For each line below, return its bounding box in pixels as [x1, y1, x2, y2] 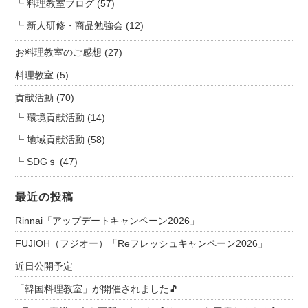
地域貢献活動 [27, 134, 85, 145]
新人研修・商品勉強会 [27, 20, 123, 31]
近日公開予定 [15, 261, 74, 272]
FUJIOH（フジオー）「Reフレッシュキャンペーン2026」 [15, 238, 268, 249]
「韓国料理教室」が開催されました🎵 [15, 283, 179, 294]
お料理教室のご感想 [15, 47, 102, 58]
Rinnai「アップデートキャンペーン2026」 [15, 215, 200, 226]
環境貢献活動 [27, 112, 85, 123]
